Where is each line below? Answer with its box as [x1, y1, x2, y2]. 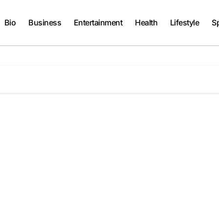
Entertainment [73, 18, 123, 28]
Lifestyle [170, 18, 199, 28]
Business [28, 18, 62, 28]
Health [135, 18, 158, 28]
